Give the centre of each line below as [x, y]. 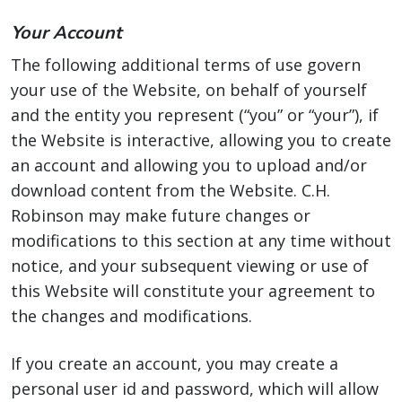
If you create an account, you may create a [175, 363]
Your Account [66, 33]
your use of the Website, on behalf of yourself [189, 90]
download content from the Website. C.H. [170, 190]
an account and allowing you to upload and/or [189, 165]
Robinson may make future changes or [161, 215]
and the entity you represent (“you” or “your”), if [195, 115]
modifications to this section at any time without [201, 240]
